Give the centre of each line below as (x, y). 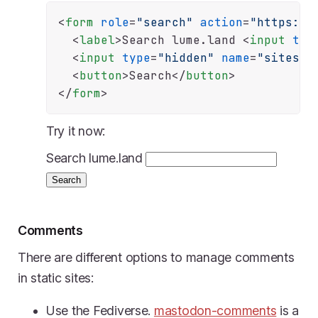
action (221, 22)
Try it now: (76, 131)
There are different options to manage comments (156, 257)
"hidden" (186, 57)
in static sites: (56, 278)
